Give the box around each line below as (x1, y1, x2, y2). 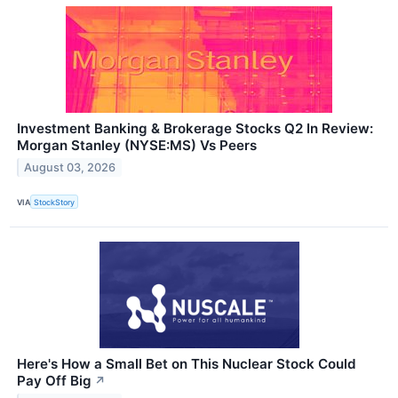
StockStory (34, 196, 76, 207)
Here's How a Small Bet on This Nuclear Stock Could (17, 355, 356, 373)
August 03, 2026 (24, 161, 116, 175)
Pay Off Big (17, 372, 92, 390)
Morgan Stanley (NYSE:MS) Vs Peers (17, 137, 257, 155)
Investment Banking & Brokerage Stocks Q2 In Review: (17, 120, 373, 138)
